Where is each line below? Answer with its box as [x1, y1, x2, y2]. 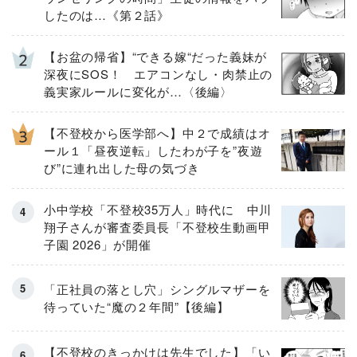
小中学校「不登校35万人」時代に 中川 [44, 200, 273, 218]
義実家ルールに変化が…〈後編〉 [44, 82, 233, 100]
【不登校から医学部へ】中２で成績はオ [44, 124, 271, 141]
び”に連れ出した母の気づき [44, 159, 200, 176]
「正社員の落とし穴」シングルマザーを [44, 280, 271, 298]
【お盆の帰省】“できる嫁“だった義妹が [44, 47, 268, 65]
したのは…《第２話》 [44, 6, 170, 23]
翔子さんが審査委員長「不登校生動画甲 [44, 218, 271, 235]
